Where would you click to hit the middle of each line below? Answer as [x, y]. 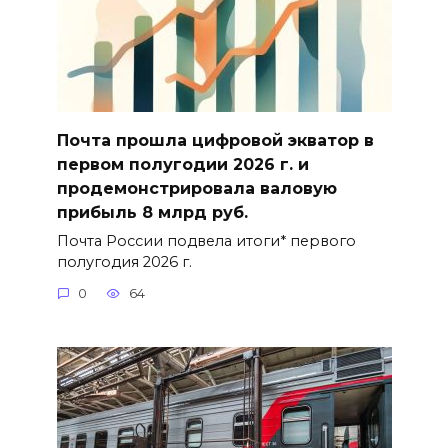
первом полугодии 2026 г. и [182, 164]
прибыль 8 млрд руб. [152, 212]
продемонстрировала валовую [196, 188]
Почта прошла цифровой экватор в [215, 140]
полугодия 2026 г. [124, 261]
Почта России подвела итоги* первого [206, 240]
